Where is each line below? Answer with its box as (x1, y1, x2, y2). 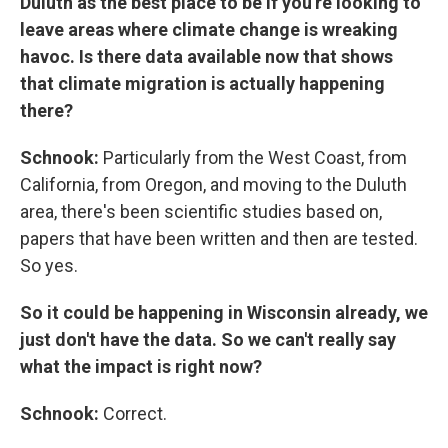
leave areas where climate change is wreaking (20, 19, 398, 40)
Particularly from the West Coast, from (103, 147, 407, 168)
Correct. (103, 403, 167, 424)
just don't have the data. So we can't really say (20, 329, 396, 350)
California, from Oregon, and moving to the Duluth (20, 174, 407, 195)
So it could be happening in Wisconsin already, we (20, 302, 428, 323)
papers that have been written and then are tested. (20, 228, 418, 249)
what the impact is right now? (20, 356, 262, 377)
